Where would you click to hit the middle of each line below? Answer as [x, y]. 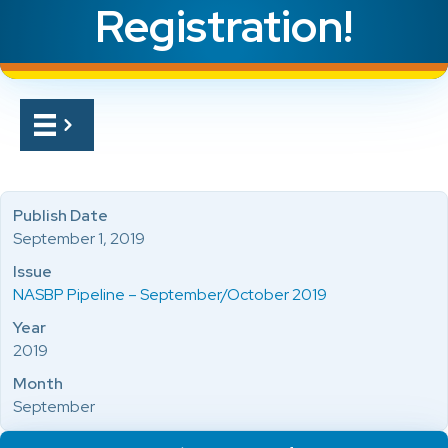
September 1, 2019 [79, 238]
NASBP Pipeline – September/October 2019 [170, 294]
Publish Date [60, 215]
